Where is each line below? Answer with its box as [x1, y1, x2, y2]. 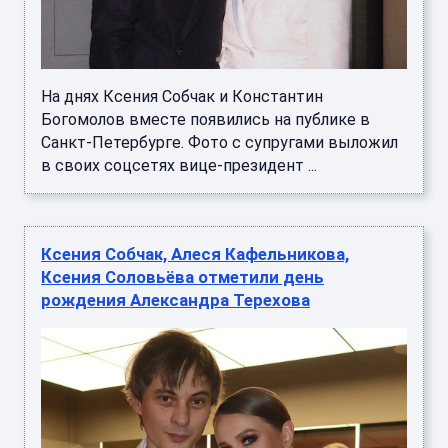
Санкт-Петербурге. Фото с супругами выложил [41, 133, 398, 153]
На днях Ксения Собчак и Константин [41, 87, 323, 107]
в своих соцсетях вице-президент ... [41, 156, 317, 176]
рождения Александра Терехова [41, 290, 310, 311]
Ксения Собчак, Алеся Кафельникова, [41, 244, 349, 265]
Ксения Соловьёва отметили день [41, 267, 324, 288]
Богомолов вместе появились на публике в [41, 110, 370, 130]
